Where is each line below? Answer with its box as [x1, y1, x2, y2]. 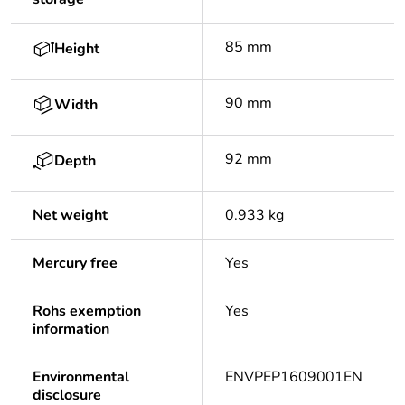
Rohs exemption [33, 301, 141, 322]
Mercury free [33, 253, 118, 274]
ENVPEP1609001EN [225, 367, 363, 388]
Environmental [33, 367, 129, 388]
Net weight [33, 205, 108, 226]
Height [54, 39, 99, 60]
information [33, 319, 109, 340]
